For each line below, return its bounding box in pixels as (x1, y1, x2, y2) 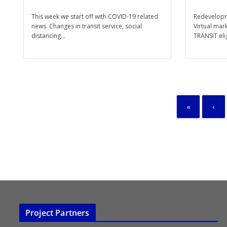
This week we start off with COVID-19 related (31, 12, 158, 21)
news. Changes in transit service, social (31, 22, 142, 30)
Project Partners (25, 207, 90, 218)
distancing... (31, 31, 65, 40)
